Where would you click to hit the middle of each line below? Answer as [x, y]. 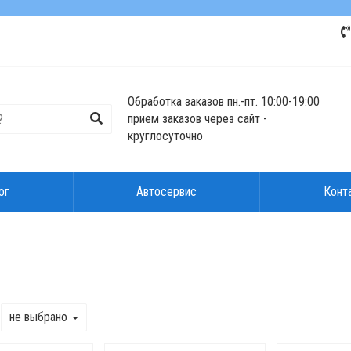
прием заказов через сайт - [198, 119]
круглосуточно [166, 136]
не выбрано [40, 317]
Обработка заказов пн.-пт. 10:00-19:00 [224, 101]
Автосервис [166, 192]
